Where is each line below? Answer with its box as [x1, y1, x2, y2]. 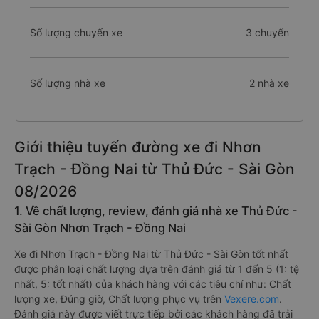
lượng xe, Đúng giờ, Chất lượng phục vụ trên [14, 293, 224, 305]
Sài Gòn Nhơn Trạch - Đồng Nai [14, 221, 186, 235]
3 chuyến [245, 26, 289, 38]
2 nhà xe [249, 76, 289, 89]
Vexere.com [224, 293, 279, 305]
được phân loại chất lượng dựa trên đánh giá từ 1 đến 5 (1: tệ [14, 263, 299, 275]
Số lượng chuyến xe [30, 26, 122, 38]
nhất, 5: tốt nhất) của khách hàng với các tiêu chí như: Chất [14, 278, 291, 290]
